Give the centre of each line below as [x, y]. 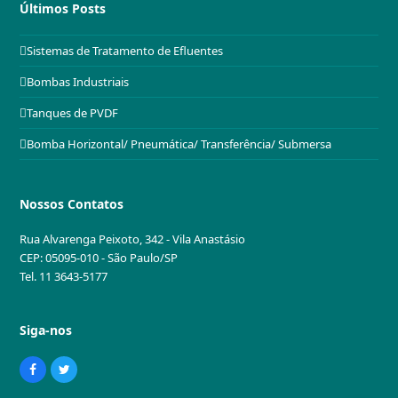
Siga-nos [46, 330]
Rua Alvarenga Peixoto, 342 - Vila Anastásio [133, 239]
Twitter [84, 374]
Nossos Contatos [72, 204]
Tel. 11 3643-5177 [64, 277]
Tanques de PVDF [73, 112]
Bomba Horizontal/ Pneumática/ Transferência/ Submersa [179, 143]
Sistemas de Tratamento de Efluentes [125, 50]
